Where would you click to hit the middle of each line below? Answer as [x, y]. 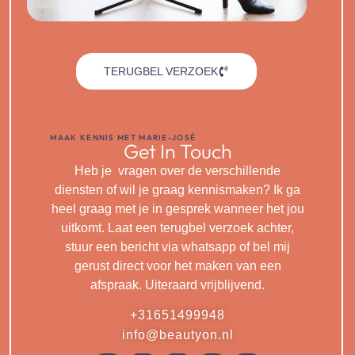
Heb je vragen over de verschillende [178, 170]
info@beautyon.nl [177, 335]
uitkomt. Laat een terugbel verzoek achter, [178, 227]
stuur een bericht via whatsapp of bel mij [178, 246]
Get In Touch [177, 151]
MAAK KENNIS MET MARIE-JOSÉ [123, 137]
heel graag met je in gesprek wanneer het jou [177, 208]
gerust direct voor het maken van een [177, 265]
